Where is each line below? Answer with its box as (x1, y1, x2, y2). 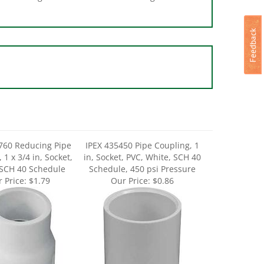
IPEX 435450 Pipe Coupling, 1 (85, 126, 199, 137)
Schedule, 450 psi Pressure (88, 150, 196, 161)
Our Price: (110, 161, 150, 173)
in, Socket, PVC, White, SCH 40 (83, 138, 201, 149)
